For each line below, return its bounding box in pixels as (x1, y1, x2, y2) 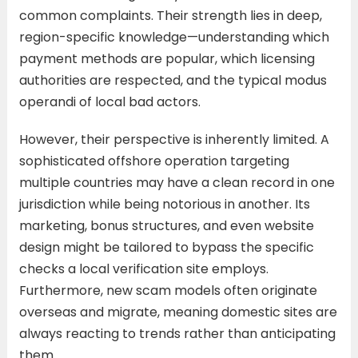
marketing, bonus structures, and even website (18, 216, 314, 235)
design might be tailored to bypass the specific (18, 237, 314, 257)
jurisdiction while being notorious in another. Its (18, 194, 310, 213)
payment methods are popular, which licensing (18, 49, 315, 68)
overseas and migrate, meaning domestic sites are (18, 302, 337, 321)
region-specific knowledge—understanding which (18, 27, 329, 46)
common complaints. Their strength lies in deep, (18, 6, 322, 25)
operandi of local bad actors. (18, 92, 201, 111)
